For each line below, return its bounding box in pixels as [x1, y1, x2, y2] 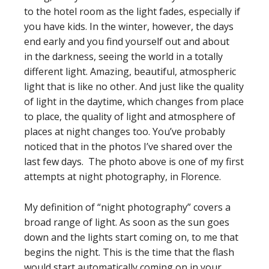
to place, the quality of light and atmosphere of [24, 109, 235, 123]
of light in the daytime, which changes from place [24, 94, 244, 108]
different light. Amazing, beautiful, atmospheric [24, 64, 236, 78]
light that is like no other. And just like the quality [24, 79, 244, 93]
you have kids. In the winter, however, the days [24, 19, 234, 33]
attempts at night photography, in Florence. [24, 169, 221, 183]
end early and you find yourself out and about [24, 34, 229, 48]
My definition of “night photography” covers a [24, 200, 231, 214]
